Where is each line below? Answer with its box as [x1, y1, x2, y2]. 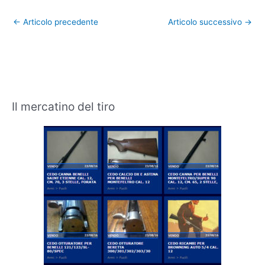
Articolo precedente [21, 17, 98, 27]
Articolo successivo [168, 17, 244, 27]
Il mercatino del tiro [12, 99, 115, 114]
